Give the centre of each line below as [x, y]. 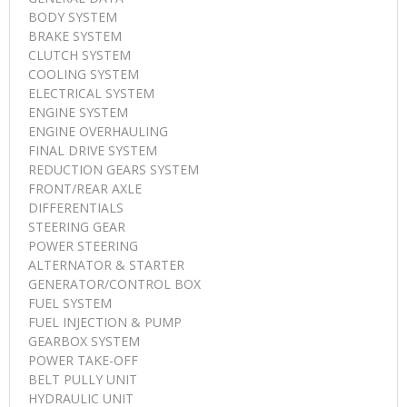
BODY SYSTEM [73, 16]
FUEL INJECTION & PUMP [105, 322]
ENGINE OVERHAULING [98, 131]
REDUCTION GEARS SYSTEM [114, 169]
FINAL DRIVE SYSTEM [93, 150]
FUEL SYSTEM [70, 303]
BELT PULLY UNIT [83, 379]
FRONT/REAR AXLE [85, 188]
